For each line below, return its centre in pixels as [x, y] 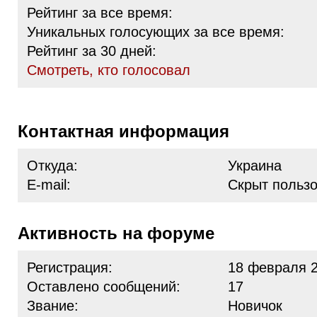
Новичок [255, 306]
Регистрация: [70, 267]
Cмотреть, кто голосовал [109, 70]
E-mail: [49, 185]
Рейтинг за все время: [100, 13]
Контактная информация [129, 131]
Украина [255, 166]
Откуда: [52, 166]
